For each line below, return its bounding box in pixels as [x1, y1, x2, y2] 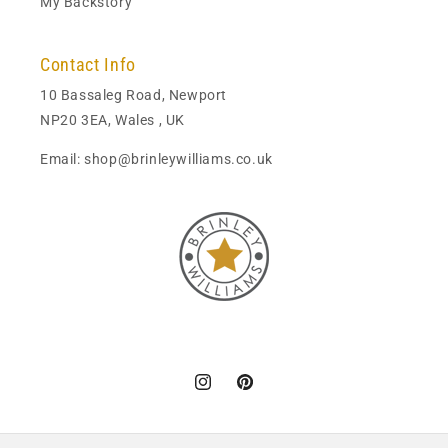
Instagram [192, 384, 263, 401]
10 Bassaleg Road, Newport [40, 87, 227, 103]
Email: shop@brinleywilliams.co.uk [40, 151, 273, 167]
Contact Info [40, 55, 136, 75]
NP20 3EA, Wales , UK [40, 112, 185, 128]
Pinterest [234, 384, 296, 401]
